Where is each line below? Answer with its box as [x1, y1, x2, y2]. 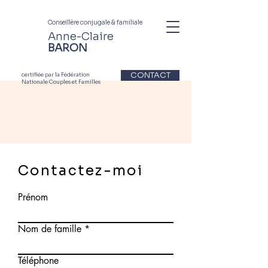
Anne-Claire [48, 30, 114, 43]
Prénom [18, 191, 48, 203]
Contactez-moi [18, 162, 143, 179]
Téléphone [18, 254, 59, 267]
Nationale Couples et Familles [22, 78, 100, 86]
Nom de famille [18, 223, 81, 235]
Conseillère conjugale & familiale [48, 19, 142, 26]
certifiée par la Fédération [22, 71, 90, 78]
